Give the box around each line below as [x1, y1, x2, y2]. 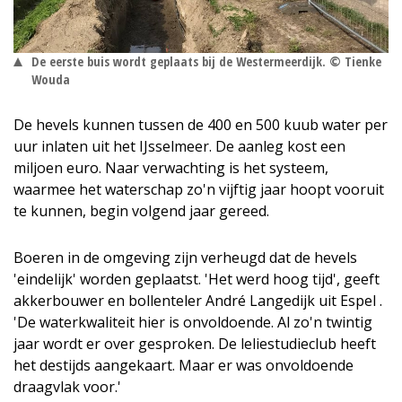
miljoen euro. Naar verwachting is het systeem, [13, 158, 328, 179]
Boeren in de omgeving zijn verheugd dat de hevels [13, 248, 357, 268]
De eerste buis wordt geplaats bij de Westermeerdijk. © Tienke [31, 53, 381, 71]
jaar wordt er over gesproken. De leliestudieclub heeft [13, 334, 376, 354]
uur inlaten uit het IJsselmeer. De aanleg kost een [13, 136, 345, 157]
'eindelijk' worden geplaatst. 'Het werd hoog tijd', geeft [13, 269, 380, 290]
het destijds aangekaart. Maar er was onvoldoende [13, 355, 354, 376]
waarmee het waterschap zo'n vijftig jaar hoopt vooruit [13, 179, 384, 200]
